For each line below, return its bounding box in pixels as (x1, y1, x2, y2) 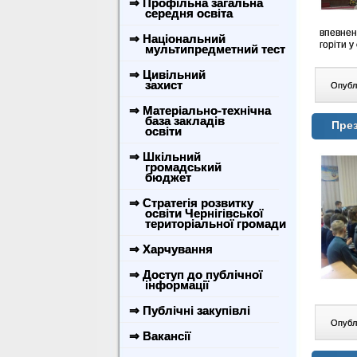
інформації (126, 278, 209, 292)
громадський (126, 160, 222, 174)
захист (126, 78, 182, 92)
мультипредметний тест (126, 42, 285, 56)
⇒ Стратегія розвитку (129, 196, 253, 210)
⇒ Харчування (129, 242, 213, 256)
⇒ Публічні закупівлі (129, 304, 250, 317)
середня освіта (126, 6, 233, 20)
